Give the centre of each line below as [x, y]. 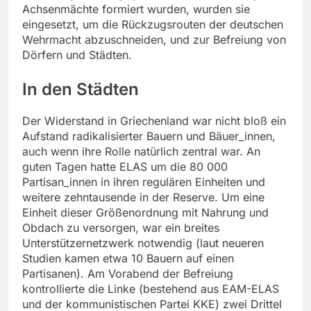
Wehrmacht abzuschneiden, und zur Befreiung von [154, 40]
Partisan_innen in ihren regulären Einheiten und [144, 182]
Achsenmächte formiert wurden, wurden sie [136, 9]
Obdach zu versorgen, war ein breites [121, 228]
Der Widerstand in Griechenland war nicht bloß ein [154, 121]
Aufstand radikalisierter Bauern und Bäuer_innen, [149, 136]
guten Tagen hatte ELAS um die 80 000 [125, 167]
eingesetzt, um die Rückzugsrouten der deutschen [153, 25]
